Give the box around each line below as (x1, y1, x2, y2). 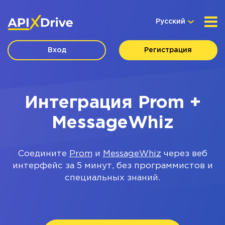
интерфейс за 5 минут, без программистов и (12, 162, 213, 170)
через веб (161, 150, 207, 158)
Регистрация (144, 47, 192, 53)
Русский (156, 19, 185, 25)
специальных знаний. (65, 174, 160, 182)
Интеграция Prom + (24, 95, 201, 111)
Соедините (18, 150, 69, 158)
